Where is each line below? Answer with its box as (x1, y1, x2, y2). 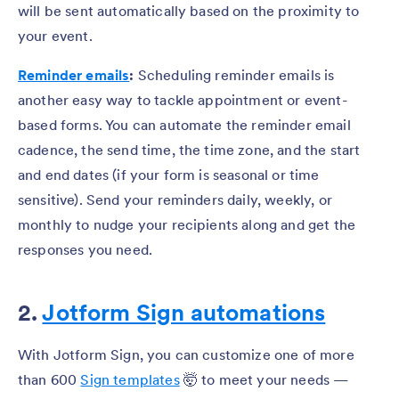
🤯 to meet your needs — (179, 370, 349, 388)
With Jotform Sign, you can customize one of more (18, 345, 354, 363)
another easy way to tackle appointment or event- (18, 90, 347, 109)
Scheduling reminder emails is (134, 65, 335, 84)
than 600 (18, 370, 81, 388)
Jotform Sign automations (42, 297, 326, 327)
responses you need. (18, 240, 153, 258)
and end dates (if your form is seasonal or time (18, 165, 320, 183)
